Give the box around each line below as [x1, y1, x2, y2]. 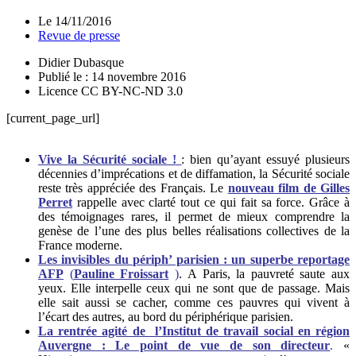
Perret [38, 195, 72, 209]
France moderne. [38, 238, 122, 252]
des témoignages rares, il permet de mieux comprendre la [38, 209, 350, 223]
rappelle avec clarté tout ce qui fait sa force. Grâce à [76, 195, 350, 209]
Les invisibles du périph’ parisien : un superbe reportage [38, 252, 350, 266]
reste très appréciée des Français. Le [38, 180, 224, 195]
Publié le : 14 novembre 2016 [38, 69, 186, 83]
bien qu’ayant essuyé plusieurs [190, 152, 350, 166]
